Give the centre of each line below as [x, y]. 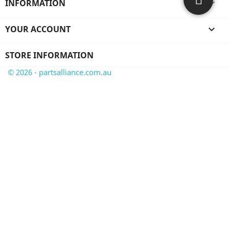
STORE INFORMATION [49, 55]
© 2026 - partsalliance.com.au [60, 72]
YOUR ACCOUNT [38, 29]
